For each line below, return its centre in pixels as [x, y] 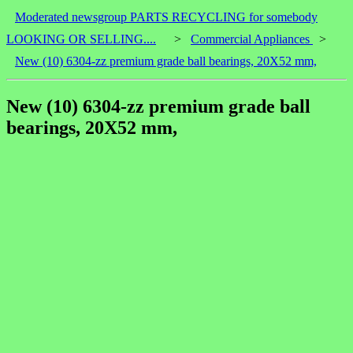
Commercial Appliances [252, 39]
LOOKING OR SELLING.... [81, 39]
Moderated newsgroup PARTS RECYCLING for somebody [166, 17]
